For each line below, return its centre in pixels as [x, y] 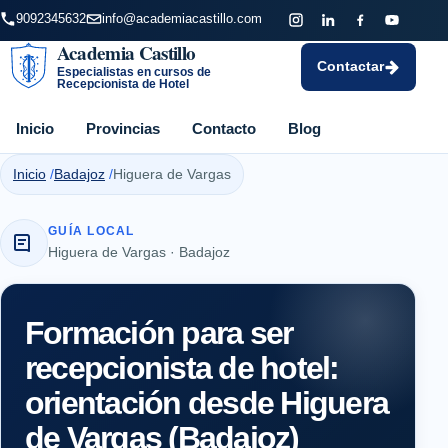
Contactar [350, 66]
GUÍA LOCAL [91, 230]
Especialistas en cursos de [133, 71]
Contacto [224, 128]
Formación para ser [159, 332]
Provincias [123, 128]
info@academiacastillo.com [182, 18]
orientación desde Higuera [206, 402]
